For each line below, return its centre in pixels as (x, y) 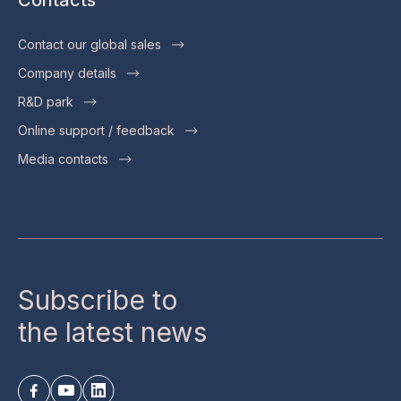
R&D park (46, 101)
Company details (67, 73)
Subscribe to (98, 299)
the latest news (112, 332)
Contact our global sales (90, 44)
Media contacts (63, 158)
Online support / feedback (96, 130)
